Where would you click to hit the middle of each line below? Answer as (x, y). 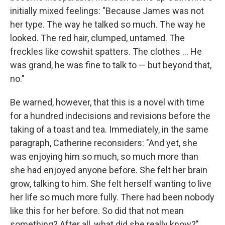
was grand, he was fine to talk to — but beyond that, (111, 65)
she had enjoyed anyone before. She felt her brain (109, 170)
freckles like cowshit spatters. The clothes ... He (106, 51)
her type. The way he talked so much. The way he (108, 24)
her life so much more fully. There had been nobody (112, 197)
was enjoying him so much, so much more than (104, 156)
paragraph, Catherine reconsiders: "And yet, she (104, 143)
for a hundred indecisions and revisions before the (110, 116)
